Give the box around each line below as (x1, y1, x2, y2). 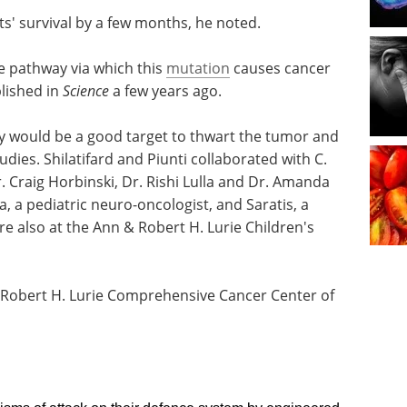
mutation (166, 58, 230, 77)
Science (63, 81, 109, 100)
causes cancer (230, 58, 331, 77)
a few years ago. (109, 81, 222, 100)
